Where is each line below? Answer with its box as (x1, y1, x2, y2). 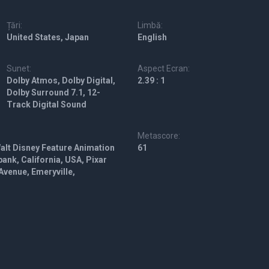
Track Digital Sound (6, 100, 86, 109)
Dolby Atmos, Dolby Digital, (6, 76, 115, 85)
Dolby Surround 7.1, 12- (6, 88, 100, 97)
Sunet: (6, 64, 31, 73)
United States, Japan (6, 32, 89, 42)
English (138, 32, 168, 42)
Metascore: (138, 131, 181, 141)
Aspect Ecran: (138, 64, 190, 73)
